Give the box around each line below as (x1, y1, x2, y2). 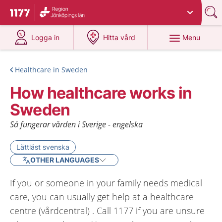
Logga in (31, 33, 60, 42)
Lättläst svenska (16, 143, 69, 151)
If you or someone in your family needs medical (10, 177, 202, 189)
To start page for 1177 (10, 8, 92, 19)
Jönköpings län (102, 4, 151, 13)
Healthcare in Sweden (15, 65, 88, 74)
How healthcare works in (10, 83, 192, 103)
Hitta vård (103, 33, 136, 42)
